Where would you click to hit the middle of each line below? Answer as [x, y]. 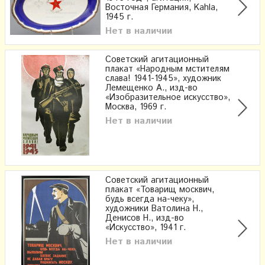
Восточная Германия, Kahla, [161, 8]
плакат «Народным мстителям [167, 70]
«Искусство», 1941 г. [146, 228]
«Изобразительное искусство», [168, 98]
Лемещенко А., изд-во [151, 88]
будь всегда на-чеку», [150, 200]
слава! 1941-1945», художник [163, 79]
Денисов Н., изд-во [145, 219]
